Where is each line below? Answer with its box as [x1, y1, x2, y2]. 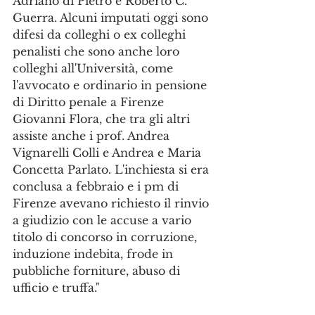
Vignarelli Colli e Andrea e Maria [13, 146, 205, 160]
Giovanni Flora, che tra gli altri [13, 112, 193, 126]
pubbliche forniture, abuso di [13, 264, 184, 278]
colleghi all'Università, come [13, 61, 176, 75]
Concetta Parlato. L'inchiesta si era [13, 162, 212, 176]
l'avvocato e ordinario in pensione [13, 78, 210, 92]
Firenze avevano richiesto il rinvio [13, 196, 212, 210]
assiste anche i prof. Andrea [13, 129, 173, 143]
